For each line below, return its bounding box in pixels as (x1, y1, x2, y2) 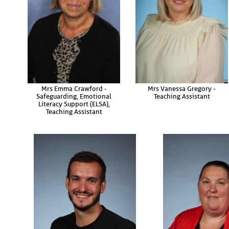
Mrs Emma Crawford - (41, 84, 107, 93)
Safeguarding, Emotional (36, 92, 111, 100)
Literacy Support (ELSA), (38, 100, 110, 108)
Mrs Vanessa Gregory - (148, 84, 216, 93)
